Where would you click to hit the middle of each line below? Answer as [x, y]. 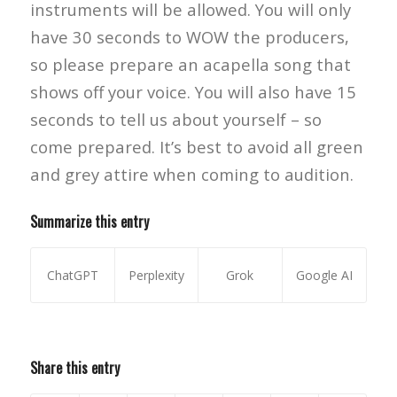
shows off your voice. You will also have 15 [193, 92]
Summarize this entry [89, 222]
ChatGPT [72, 275]
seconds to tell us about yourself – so [175, 119]
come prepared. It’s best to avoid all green [196, 147]
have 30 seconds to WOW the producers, [189, 37]
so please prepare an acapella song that [190, 64]
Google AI [324, 275]
